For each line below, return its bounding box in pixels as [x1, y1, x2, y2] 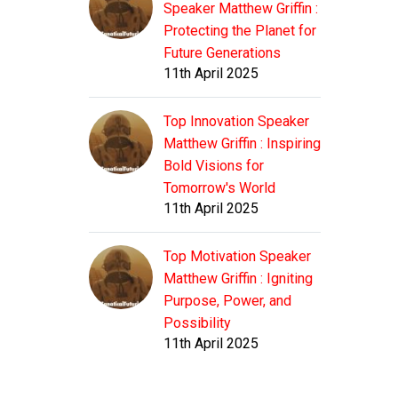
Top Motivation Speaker [163, 248, 311, 266]
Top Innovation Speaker [163, 113, 309, 131]
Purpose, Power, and [163, 292, 291, 310]
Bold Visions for [163, 157, 264, 175]
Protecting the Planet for [163, 22, 316, 40]
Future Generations [163, 44, 281, 62]
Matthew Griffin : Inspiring [163, 135, 321, 153]
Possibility [163, 314, 231, 332]
